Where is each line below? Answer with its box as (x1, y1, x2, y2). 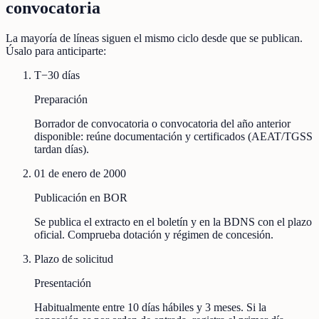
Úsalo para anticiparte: (6, 45, 106, 58)
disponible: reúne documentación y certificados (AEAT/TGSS (34, 130, 313, 143)
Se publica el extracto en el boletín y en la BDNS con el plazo (34, 216, 312, 229)
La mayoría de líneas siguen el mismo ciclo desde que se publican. (6, 32, 303, 45)
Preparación (34, 93, 88, 106)
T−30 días (34, 69, 80, 82)
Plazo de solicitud (34, 253, 113, 266)
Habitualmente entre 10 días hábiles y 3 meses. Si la (34, 301, 266, 314)
